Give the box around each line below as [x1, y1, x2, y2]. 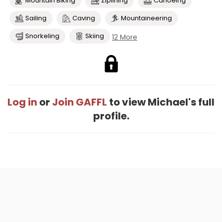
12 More [112, 32, 137, 42]
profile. [93, 109, 129, 123]
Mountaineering [121, 13, 172, 23]
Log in [7, 95, 37, 109]
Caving [72, 13, 95, 23]
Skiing [85, 31, 104, 41]
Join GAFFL [52, 95, 107, 109]
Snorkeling [25, 31, 59, 41]
